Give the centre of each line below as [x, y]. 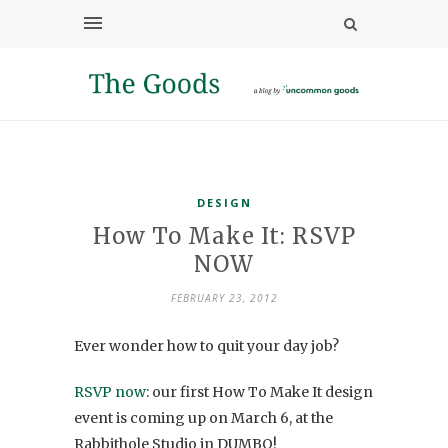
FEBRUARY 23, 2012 [224, 297]
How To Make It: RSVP [224, 235]
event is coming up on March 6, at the [203, 417]
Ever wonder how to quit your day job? [206, 345]
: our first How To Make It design [259, 391]
